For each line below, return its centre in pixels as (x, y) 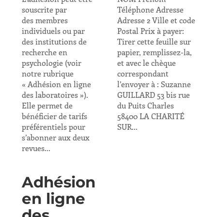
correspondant (143, 73)
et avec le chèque (146, 63)
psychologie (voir (51, 63)
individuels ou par (53, 31)
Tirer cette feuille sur (154, 41)
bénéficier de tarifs (54, 116)
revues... (36, 148)
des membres (45, 20)
